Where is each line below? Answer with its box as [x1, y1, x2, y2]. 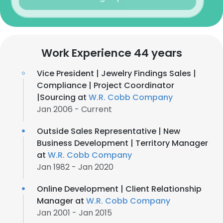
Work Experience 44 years [41, 45, 182, 61]
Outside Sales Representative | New [37, 125, 180, 137]
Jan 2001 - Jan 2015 [37, 207, 112, 219]
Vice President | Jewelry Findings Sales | [37, 68, 196, 79]
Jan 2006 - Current [37, 104, 112, 115]
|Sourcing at [37, 92, 89, 103]
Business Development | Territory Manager [37, 137, 208, 149]
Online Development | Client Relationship [37, 183, 202, 195]
